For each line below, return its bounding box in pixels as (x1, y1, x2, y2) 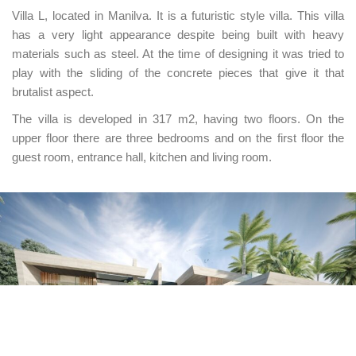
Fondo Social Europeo (157, 292, 242, 302)
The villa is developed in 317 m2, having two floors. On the (12, 111, 344, 126)
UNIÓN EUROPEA (157, 281, 234, 290)
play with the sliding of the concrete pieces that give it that (12, 65, 344, 79)
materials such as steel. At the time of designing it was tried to (12, 46, 344, 60)
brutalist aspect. (12, 84, 94, 99)
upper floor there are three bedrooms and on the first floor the (12, 130, 344, 145)
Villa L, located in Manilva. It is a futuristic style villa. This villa (12, 8, 344, 22)
